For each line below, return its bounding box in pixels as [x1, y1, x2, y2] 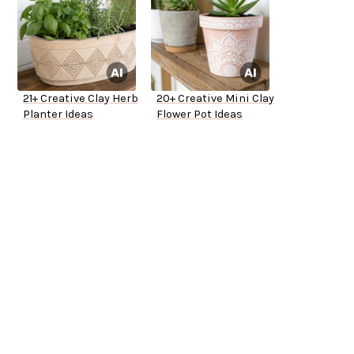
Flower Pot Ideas [156, 107, 243, 122]
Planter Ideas [23, 107, 93, 122]
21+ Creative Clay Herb [23, 92, 138, 106]
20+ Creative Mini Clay [156, 92, 274, 106]
